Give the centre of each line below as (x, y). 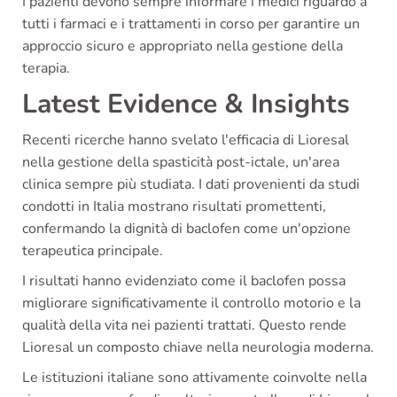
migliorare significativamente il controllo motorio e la (191, 303)
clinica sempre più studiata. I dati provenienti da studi (191, 184)
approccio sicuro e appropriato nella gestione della (183, 46)
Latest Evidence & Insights (186, 104)
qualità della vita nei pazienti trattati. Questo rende (184, 325)
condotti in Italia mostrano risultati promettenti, (174, 206)
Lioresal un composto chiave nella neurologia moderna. (198, 347)
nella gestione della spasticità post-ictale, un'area (181, 162)
